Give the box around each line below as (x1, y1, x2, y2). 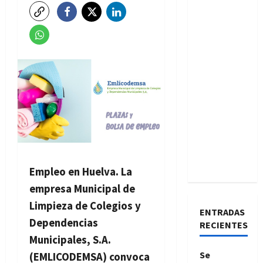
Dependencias (29, 216, 98, 230)
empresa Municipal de (29, 182, 135, 196)
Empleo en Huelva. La (29, 165, 132, 179)
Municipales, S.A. (29, 233, 111, 247)
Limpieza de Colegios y (29, 199, 141, 213)
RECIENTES (199, 219, 248, 231)
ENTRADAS (199, 206, 245, 218)
